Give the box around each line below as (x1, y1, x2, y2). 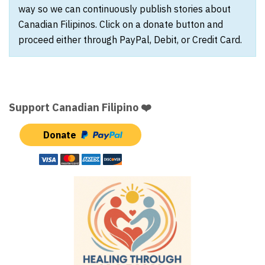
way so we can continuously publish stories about (18, 2, 231, 15)
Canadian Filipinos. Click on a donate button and (18, 18, 223, 30)
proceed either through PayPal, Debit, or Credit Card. (18, 33, 242, 46)
